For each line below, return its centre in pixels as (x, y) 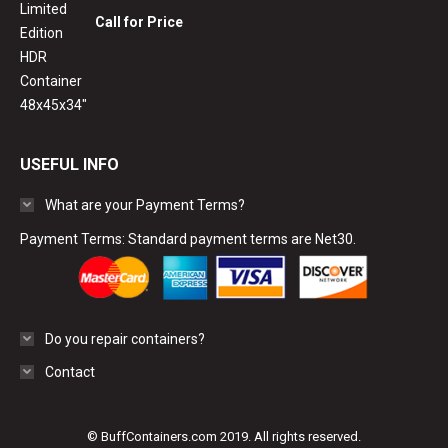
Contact (70, 372)
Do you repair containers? (125, 339)
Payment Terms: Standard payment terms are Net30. (188, 239)
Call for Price (139, 22)
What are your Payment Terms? (145, 205)
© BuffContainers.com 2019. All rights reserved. (224, 436)
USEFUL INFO (69, 164)
